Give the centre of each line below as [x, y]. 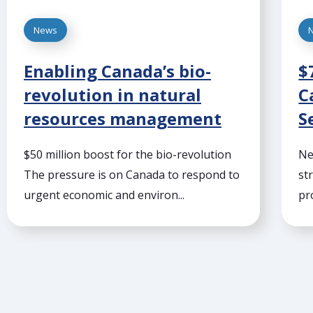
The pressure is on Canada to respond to [132, 175]
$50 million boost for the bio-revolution [128, 155]
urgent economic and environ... [104, 195]
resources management [123, 119]
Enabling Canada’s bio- [117, 71]
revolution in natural [112, 95]
